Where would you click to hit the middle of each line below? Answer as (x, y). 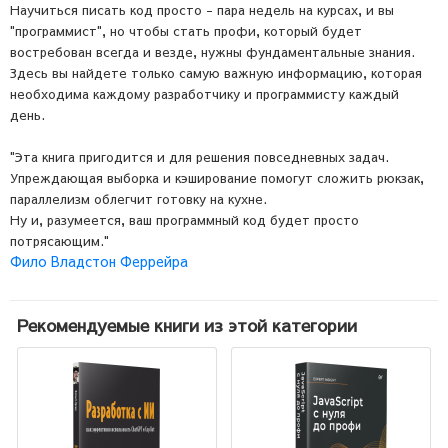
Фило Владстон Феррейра (99, 261)
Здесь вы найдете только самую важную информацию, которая (216, 73)
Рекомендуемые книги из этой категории (187, 325)
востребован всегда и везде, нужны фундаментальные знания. (212, 52)
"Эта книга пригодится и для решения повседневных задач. (199, 157)
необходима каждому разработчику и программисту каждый (204, 94)
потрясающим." (59, 241)
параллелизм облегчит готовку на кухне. (140, 199)
